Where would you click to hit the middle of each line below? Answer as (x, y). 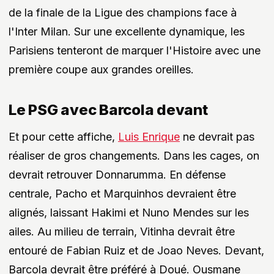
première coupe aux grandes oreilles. (101, 70)
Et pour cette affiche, (63, 137)
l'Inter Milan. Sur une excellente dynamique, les (127, 32)
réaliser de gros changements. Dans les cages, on (134, 156)
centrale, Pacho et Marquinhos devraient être (122, 194)
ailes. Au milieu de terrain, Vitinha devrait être (122, 232)
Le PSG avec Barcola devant (108, 110)
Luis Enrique (149, 137)
